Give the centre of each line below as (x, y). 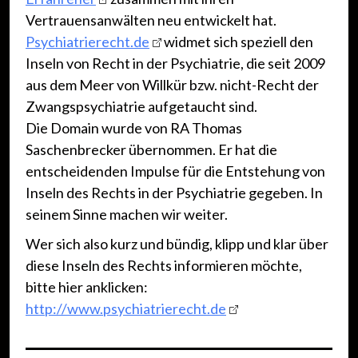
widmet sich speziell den (237, 42)
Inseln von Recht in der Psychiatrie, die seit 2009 (175, 64)
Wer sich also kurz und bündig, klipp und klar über (177, 244)
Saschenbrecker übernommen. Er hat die (151, 150)
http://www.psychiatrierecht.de (126, 309)
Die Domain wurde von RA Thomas (134, 128)
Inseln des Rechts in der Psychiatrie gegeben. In (174, 193)
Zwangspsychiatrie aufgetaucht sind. (141, 107)
